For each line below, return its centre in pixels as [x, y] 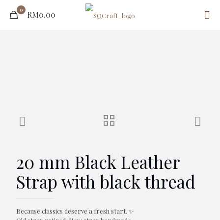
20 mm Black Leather [98, 162]
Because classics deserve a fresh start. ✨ [75, 211]
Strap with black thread [106, 181]
